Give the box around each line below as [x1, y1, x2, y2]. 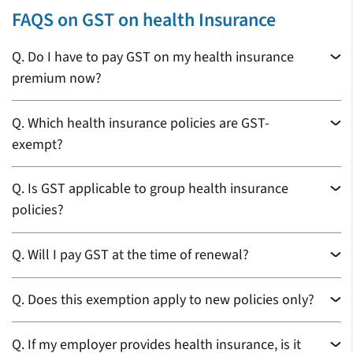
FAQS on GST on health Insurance [12, 6, 276, 35]
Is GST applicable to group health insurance [24, 179, 288, 199]
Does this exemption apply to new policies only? [24, 289, 314, 310]
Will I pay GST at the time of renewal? [24, 245, 249, 266]
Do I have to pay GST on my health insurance [24, 46, 294, 67]
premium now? [12, 68, 102, 88]
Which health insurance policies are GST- [24, 113, 269, 133]
